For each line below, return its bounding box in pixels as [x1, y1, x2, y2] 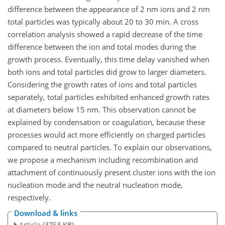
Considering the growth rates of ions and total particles [8, 79, 197, 90]
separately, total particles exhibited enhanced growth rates [8, 92, 209, 102]
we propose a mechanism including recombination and [8, 155, 198, 165]
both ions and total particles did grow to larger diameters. [8, 67, 206, 77]
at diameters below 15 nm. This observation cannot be [8, 104, 196, 115]
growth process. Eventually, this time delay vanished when [8, 54, 209, 65]
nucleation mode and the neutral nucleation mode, [8, 180, 183, 190]
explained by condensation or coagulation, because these [8, 117, 205, 128]
